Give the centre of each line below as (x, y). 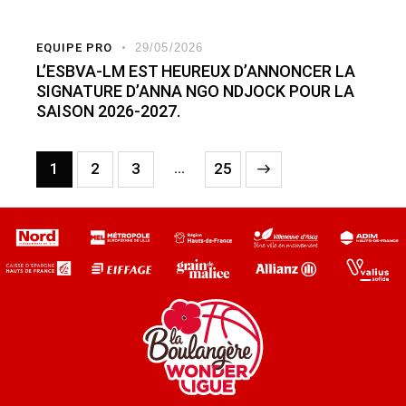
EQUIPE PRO (74, 48)
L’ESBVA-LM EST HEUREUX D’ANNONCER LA (196, 72)
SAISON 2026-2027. (108, 111)
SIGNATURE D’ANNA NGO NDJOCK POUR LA (195, 92)
